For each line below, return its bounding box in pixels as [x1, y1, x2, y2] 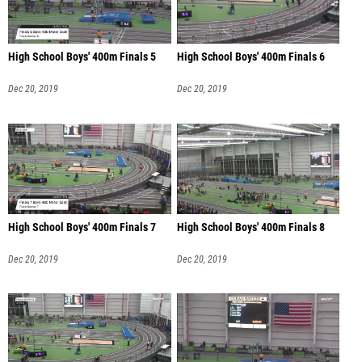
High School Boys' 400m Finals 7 [8, 220, 156, 234]
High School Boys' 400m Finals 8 [176, 220, 325, 234]
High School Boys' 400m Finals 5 [8, 50, 156, 65]
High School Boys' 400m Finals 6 [176, 50, 325, 65]
